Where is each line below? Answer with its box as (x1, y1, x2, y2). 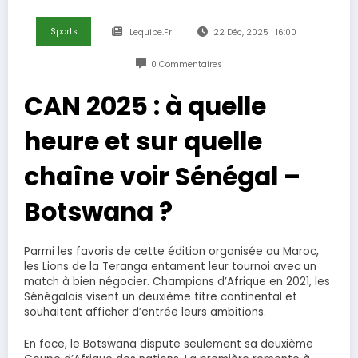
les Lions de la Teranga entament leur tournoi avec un (24, 258, 316, 274)
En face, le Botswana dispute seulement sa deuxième (24, 336, 313, 352)
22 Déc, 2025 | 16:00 (213, 26, 296, 38)
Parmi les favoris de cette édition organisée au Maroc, (24, 243, 319, 259)
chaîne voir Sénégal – (24, 158, 300, 194)
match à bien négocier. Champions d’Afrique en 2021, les (24, 273, 330, 289)
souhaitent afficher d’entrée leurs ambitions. (24, 304, 266, 320)
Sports (50, 25, 78, 38)
